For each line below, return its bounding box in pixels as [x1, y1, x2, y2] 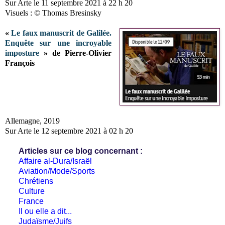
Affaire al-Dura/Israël [19, 156, 92, 165]
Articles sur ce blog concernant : [19, 146, 143, 155]
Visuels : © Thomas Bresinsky [5, 8, 101, 17]
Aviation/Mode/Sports [19, 166, 95, 175]
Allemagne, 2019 [5, 116, 60, 125]
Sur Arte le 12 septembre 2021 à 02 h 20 [5, 126, 133, 135]
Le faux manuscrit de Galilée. [11, 28, 112, 37]
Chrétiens [19, 176, 54, 185]
